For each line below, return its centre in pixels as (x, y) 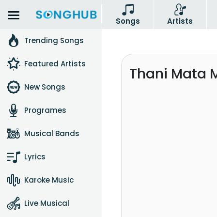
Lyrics (35, 157)
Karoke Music (49, 180)
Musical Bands (52, 133)
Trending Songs (54, 40)
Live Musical (47, 203)
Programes (45, 110)
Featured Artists (55, 64)
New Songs (45, 87)
